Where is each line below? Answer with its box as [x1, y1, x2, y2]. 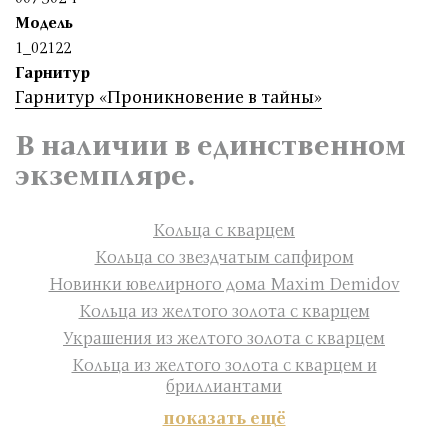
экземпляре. [15, 155, 196, 193]
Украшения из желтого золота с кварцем [63, 326, 385, 349]
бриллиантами [166, 374, 282, 397]
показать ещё [162, 406, 286, 429]
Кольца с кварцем [153, 218, 295, 241]
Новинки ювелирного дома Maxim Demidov [48, 272, 400, 295]
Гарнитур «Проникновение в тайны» [15, 85, 322, 108]
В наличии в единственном [15, 125, 406, 163]
